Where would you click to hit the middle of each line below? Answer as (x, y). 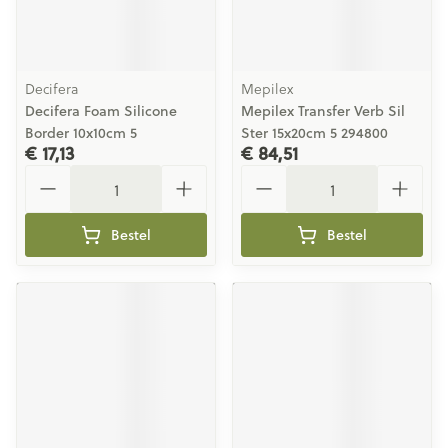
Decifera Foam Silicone (101, 111)
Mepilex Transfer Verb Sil (323, 111)
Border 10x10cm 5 (81, 133)
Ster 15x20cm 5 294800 (314, 133)
